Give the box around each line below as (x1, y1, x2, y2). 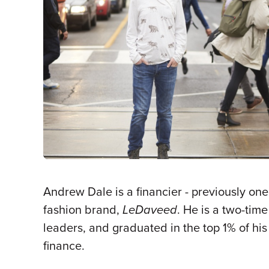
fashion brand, (43, 203, 122, 217)
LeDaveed (122, 203, 177, 217)
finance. (43, 239, 85, 253)
